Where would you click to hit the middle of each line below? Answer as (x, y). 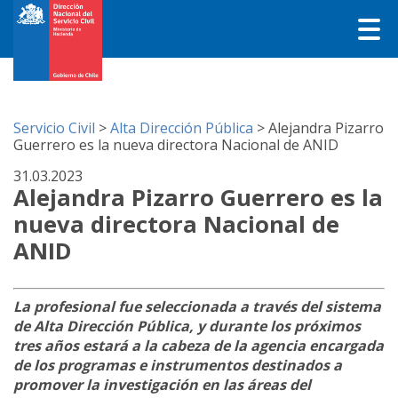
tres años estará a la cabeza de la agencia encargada (199, 345)
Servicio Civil (54, 128)
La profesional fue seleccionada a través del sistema (197, 306)
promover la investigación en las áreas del (162, 384)
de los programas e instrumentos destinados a (178, 365)
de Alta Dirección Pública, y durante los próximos (187, 326)
